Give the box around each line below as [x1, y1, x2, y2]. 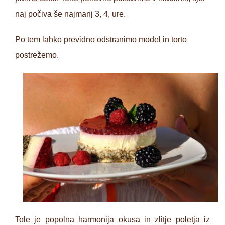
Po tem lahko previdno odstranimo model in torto [15, 35, 187, 44]
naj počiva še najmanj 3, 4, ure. [15, 10, 126, 19]
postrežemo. [15, 51, 59, 60]
